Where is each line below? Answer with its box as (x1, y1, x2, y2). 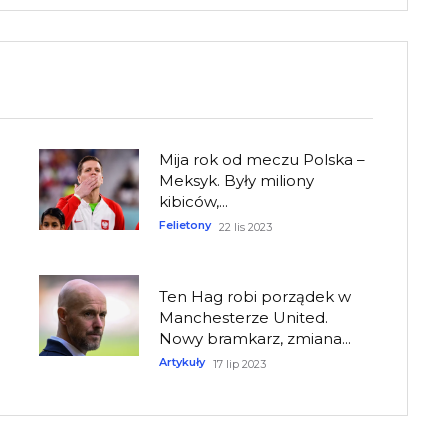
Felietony (159, 218, 212, 233)
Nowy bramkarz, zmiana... (159, 328, 352, 348)
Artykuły (159, 354, 206, 369)
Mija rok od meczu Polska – (159, 150, 366, 170)
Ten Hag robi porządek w (159, 286, 352, 306)
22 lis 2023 (219, 220, 273, 235)
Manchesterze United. (159, 307, 329, 327)
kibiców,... (159, 192, 229, 212)
